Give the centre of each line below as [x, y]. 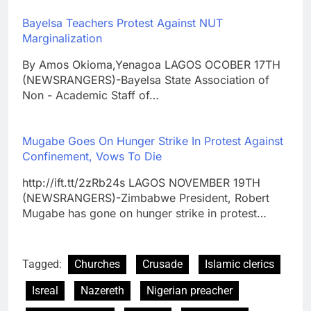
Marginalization [62, 39]
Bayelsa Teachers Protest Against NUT [123, 23]
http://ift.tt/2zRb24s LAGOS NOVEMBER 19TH [141, 183]
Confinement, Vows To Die [92, 157]
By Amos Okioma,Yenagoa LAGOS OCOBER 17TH [151, 65]
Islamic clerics [239, 264]
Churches [97, 264]
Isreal [45, 291]
